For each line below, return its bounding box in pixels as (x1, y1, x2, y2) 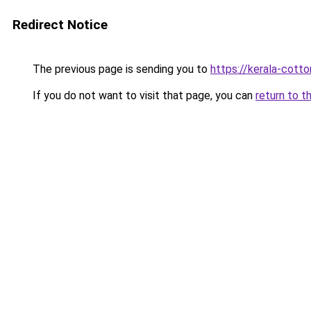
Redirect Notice (12, 17, 108, 33)
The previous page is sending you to (30, 62, 210, 76)
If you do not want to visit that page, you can (30, 89, 255, 102)
